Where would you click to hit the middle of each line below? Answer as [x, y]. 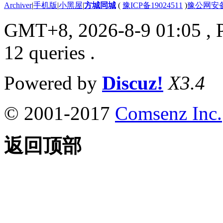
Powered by [53, 83]
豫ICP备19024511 [153, 5]
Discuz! [133, 83]
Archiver [18, 5]
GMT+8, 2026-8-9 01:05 [103, 30]
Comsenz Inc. [168, 113]
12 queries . [50, 53]
